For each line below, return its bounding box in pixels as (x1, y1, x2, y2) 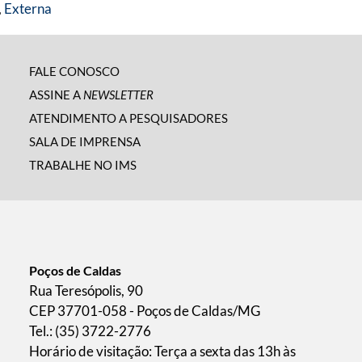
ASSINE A (29, 87, 83, 102)
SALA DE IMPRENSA (29, 134, 141, 149)
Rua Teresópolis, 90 (29, 282, 143, 299)
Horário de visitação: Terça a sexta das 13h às (29, 343, 296, 360)
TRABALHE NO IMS (29, 158, 137, 172)
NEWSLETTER (83, 87, 154, 102)
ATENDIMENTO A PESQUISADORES (29, 111, 228, 125)
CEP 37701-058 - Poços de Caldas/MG (29, 302, 260, 319)
